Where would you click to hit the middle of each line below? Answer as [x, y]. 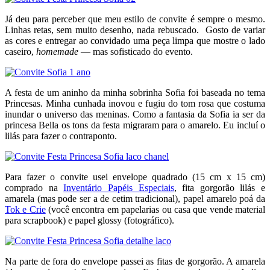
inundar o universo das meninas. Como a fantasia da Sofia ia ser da [135, 114]
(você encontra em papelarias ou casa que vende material [155, 209]
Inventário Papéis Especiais [119, 187]
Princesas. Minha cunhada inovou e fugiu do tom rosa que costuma [135, 103]
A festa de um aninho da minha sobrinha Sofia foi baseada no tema [135, 92]
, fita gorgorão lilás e [219, 187]
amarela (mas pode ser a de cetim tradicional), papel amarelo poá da [135, 198]
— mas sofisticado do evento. [136, 51]
